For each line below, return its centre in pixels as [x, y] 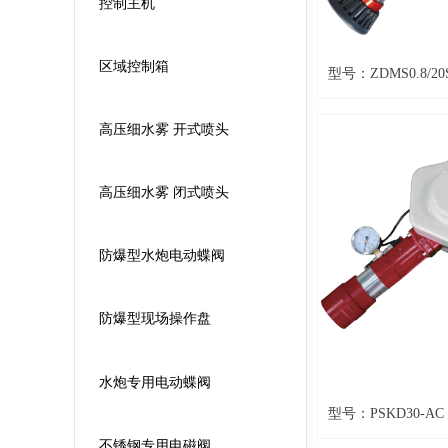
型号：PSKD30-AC [386, 413]
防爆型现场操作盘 [155, 319]
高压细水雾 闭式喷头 [164, 193]
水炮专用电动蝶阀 [155, 382]
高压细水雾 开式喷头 [164, 130]
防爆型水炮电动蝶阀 [162, 256]
